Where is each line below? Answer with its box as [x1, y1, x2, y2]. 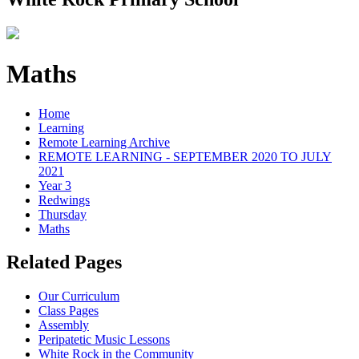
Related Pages [6, 252, 122, 273]
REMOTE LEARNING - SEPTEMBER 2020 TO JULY [38, 149, 332, 163]
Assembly [38, 318, 89, 333]
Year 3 [38, 178, 71, 192]
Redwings [38, 192, 90, 207]
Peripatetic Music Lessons [38, 333, 170, 347]
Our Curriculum [38, 289, 119, 304]
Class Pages [38, 304, 99, 318]
